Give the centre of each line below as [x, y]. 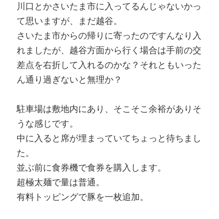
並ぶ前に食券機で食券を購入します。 [91, 167]
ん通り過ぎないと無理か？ [69, 79]
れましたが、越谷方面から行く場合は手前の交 [109, 50]
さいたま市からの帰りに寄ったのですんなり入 [109, 35]
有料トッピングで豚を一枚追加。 [82, 197]
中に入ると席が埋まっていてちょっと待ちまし [109, 138]
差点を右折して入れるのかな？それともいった [109, 65]
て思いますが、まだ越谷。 [69, 21]
